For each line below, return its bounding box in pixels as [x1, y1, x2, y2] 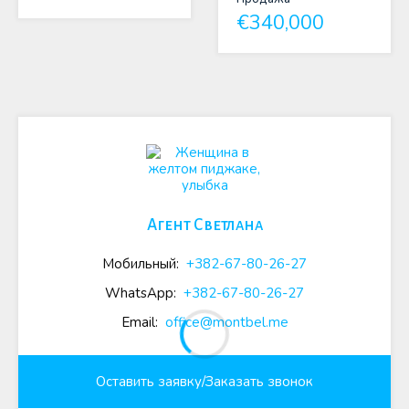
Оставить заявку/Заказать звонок [96, 372, 313, 392]
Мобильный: [102, 255, 183, 274]
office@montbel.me [164, 313, 288, 332]
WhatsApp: [105, 284, 180, 303]
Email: [121, 313, 162, 332]
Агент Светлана [146, 216, 263, 235]
